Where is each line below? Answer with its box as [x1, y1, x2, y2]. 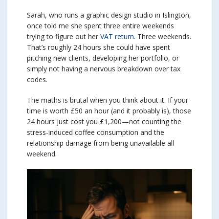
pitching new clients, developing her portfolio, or [27, 53, 179, 63]
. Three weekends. [134, 32, 191, 42]
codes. [27, 75, 47, 85]
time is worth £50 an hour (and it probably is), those [27, 106, 191, 116]
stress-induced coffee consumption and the [27, 128, 164, 137]
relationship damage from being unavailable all [27, 138, 174, 148]
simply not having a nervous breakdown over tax [27, 64, 180, 74]
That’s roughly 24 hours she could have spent [27, 43, 170, 52]
